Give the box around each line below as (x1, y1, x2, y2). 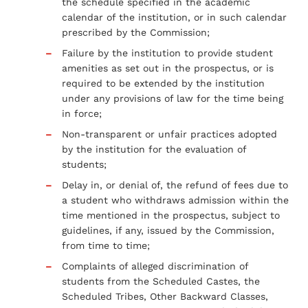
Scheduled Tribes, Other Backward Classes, (62, 290, 268, 302)
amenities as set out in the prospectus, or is (62, 62, 274, 74)
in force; (62, 107, 102, 119)
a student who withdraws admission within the (62, 194, 289, 206)
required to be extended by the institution (62, 77, 265, 89)
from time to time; (62, 239, 150, 251)
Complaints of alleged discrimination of (62, 260, 248, 272)
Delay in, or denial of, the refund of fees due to (62, 179, 288, 190)
